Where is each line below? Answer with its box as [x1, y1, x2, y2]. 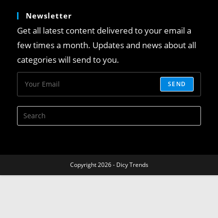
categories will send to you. [17, 54, 119, 65]
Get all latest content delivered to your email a [17, 24, 191, 36]
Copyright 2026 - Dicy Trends [70, 160, 148, 169]
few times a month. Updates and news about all [17, 39, 196, 51]
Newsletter [26, 10, 72, 20]
